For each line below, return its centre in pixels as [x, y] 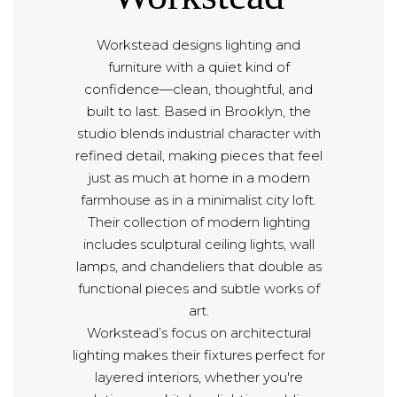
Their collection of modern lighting [198, 222]
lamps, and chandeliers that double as [198, 267]
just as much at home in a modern [198, 178]
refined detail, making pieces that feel [198, 156]
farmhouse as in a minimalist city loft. [198, 200]
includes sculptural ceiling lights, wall [198, 245]
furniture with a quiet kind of [198, 67]
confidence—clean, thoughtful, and [198, 90]
